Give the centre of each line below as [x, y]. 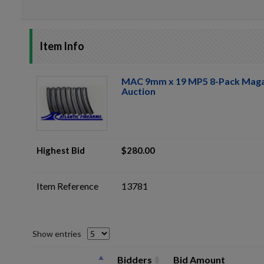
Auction [138, 91]
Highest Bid [61, 150]
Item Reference [67, 186]
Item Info [62, 46]
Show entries [57, 234]
